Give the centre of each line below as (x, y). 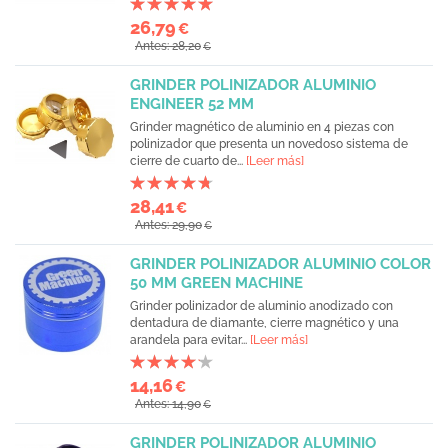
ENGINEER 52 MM (192, 104)
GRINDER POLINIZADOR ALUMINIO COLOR (280, 264)
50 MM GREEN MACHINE (216, 283)
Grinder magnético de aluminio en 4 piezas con (262, 127)
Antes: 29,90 (168, 225)
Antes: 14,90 (168, 404)
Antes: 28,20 (168, 46)
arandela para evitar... (190, 340)
